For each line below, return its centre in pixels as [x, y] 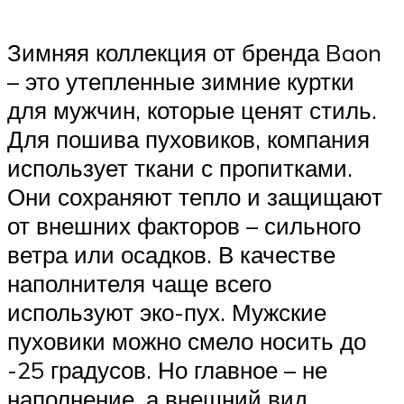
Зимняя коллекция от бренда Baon [194, 52]
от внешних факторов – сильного [184, 225]
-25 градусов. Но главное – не [167, 369]
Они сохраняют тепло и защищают [195, 196]
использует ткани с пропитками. [180, 167]
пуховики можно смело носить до [187, 340]
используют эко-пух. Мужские [167, 312]
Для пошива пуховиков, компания [188, 138]
